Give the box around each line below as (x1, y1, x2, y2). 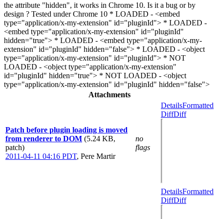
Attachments (88, 90, 131, 99)
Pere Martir (81, 152, 115, 160)
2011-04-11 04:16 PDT (5, 152, 77, 160)
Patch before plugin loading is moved (5, 126, 128, 134)
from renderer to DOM (5, 134, 82, 143)
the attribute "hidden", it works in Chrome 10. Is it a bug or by (4, 1, 196, 9)
